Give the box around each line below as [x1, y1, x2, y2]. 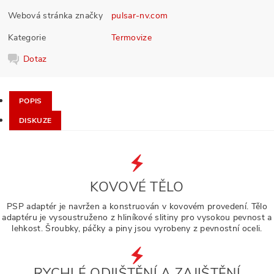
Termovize [111, 31, 152, 43]
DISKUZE [19, 116, 52, 125]
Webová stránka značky [8, 9, 103, 21]
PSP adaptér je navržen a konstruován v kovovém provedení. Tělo [7, 201, 267, 212]
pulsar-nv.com [111, 9, 168, 21]
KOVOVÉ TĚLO [90, 178, 184, 196]
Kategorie [8, 31, 46, 43]
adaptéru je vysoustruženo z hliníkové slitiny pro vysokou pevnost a [2, 212, 272, 223]
